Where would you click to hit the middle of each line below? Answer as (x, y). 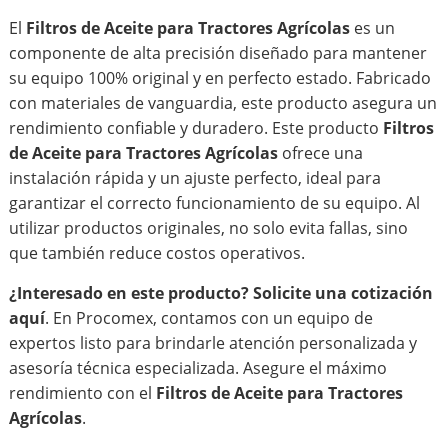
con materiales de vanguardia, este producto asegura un (222, 103)
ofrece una (320, 153)
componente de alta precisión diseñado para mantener (217, 53)
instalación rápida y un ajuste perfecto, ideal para (194, 178)
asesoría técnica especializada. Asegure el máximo (197, 368)
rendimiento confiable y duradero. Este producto (195, 128)
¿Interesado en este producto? (128, 293)
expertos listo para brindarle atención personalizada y (212, 343)
